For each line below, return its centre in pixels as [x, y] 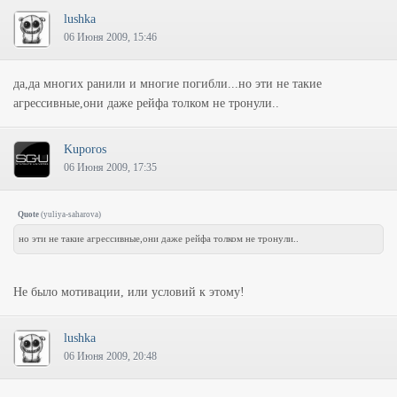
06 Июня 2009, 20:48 [110, 356]
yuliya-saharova [71, 214]
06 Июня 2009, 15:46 [110, 37]
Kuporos [85, 149]
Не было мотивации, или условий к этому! [129, 292]
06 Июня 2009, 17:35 [110, 167]
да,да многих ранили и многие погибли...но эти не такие [167, 84]
